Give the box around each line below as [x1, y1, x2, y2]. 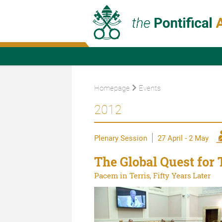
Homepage [94, 83, 130, 93]
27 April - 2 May [157, 132, 209, 143]
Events [138, 83, 161, 93]
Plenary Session [94, 132, 147, 143]
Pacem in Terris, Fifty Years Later [94, 170, 211, 180]
